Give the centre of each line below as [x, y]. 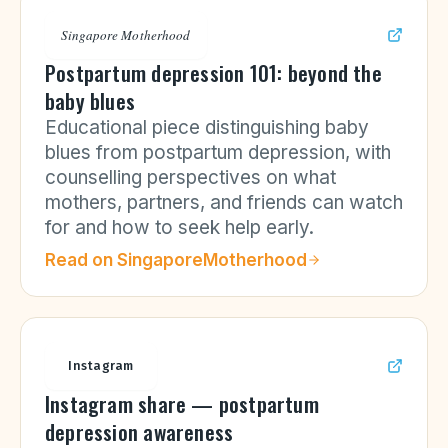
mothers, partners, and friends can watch [224, 202]
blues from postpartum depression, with [218, 152]
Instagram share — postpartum [182, 403]
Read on [81, 260]
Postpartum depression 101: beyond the [213, 72]
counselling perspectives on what [190, 177]
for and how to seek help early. [179, 227]
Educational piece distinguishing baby [207, 127]
